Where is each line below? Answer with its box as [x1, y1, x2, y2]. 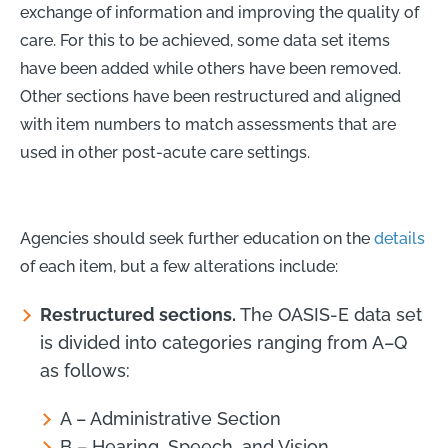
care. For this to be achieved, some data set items [20, 30, 390, 50]
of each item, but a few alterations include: [20, 256, 338, 276]
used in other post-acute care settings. [20, 142, 314, 162]
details [374, 228, 425, 248]
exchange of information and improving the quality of [20, 2, 419, 22]
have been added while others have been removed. [20, 58, 401, 78]
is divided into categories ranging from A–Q [40, 331, 407, 353]
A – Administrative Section [60, 407, 281, 429]
